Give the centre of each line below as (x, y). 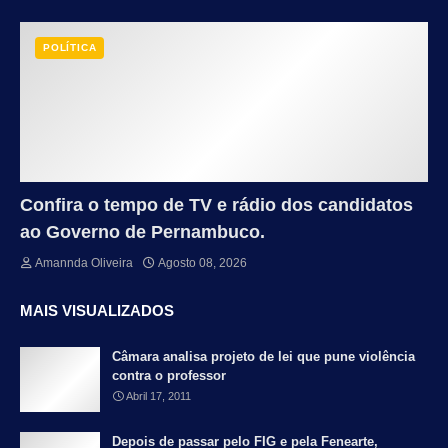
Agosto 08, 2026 (202, 263)
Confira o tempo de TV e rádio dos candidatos (216, 205)
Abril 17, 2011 (158, 396)
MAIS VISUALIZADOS (97, 311)
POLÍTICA (70, 48)
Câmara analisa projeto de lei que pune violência (263, 357)
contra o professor (169, 376)
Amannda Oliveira (84, 263)
